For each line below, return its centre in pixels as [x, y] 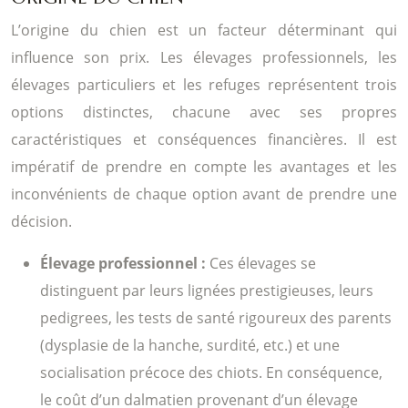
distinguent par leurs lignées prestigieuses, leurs [207, 290]
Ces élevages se [263, 263]
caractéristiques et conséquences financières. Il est [204, 139]
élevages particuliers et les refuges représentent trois [204, 84]
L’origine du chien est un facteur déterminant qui [204, 30]
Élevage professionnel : [125, 263]
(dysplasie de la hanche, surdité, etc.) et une [190, 345]
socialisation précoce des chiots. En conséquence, [211, 372]
